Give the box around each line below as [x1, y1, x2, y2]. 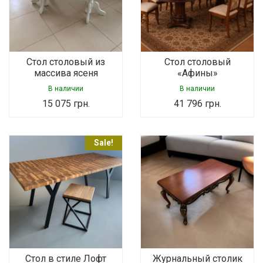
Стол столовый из [26, 56, 105, 68]
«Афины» [177, 68, 218, 79]
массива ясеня [33, 68, 98, 79]
